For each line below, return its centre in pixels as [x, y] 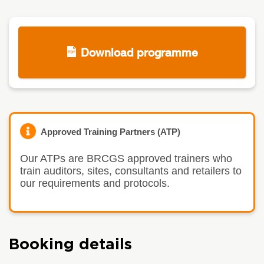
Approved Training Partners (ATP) [110, 132]
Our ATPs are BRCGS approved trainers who [126, 158]
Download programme [139, 52]
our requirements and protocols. [95, 183]
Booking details [70, 244]
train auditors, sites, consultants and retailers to [131, 171]
